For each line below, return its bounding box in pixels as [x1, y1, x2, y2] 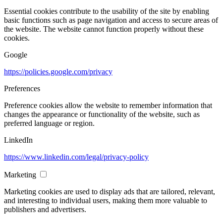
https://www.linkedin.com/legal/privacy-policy [4, 153, 149, 162]
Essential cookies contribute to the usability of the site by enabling [4, 7, 209, 16]
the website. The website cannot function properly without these [4, 25, 204, 34]
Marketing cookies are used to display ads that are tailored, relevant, [4, 187, 215, 196]
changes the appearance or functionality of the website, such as [4, 110, 200, 119]
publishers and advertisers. [4, 205, 86, 214]
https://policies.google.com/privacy [4, 67, 112, 76]
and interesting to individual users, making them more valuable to [4, 196, 207, 205]
